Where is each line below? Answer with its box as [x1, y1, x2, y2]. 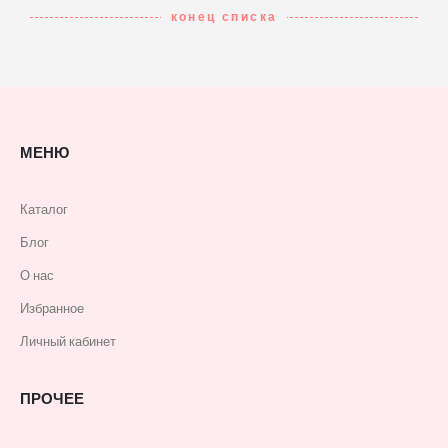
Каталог [20, 200, 68, 220]
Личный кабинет [20, 332, 116, 352]
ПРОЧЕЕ [20, 387, 84, 409]
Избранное [20, 299, 84, 319]
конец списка [170, 7, 278, 25]
